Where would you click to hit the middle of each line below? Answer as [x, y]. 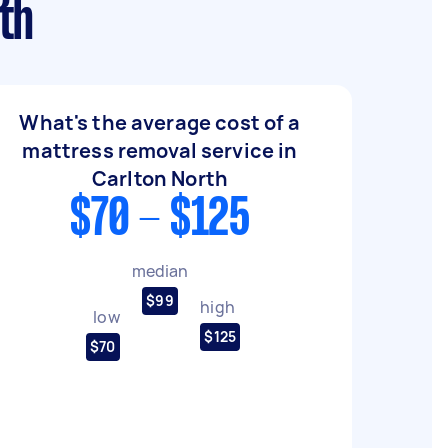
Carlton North [160, 178]
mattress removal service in [160, 150]
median [160, 270]
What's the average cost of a [160, 122]
